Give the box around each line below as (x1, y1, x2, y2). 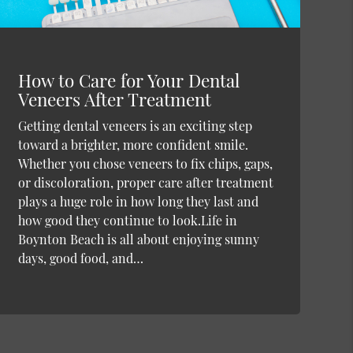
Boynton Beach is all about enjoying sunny (17, 231, 259, 248)
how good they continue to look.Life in (17, 212, 237, 229)
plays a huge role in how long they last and (17, 193, 258, 210)
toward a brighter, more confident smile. (17, 136, 248, 154)
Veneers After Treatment (17, 87, 211, 112)
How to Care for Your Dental (17, 69, 240, 93)
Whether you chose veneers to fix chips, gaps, (17, 155, 273, 173)
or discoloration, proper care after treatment (17, 174, 273, 191)
